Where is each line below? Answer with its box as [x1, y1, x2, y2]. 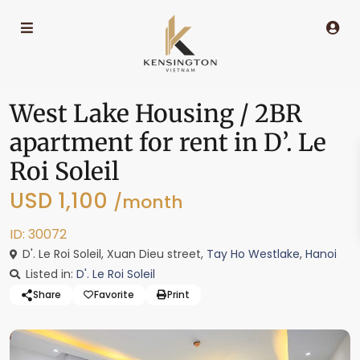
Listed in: [22, 266, 76, 282]
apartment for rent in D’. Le [10, 127, 326, 157]
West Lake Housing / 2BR [10, 98, 302, 129]
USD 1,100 [10, 186, 113, 215]
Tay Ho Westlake [207, 246, 300, 262]
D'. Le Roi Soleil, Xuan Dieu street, [19, 246, 207, 262]
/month [113, 190, 183, 215]
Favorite [94, 288, 134, 301]
